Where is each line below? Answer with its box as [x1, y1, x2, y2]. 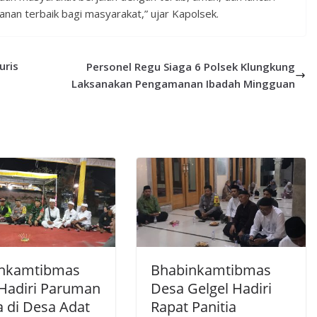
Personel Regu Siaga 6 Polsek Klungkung [86, 59, 296, 74]
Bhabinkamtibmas [150, 260, 271, 280]
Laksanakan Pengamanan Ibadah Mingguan [71, 76, 296, 91]
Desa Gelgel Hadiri [150, 279, 272, 299]
